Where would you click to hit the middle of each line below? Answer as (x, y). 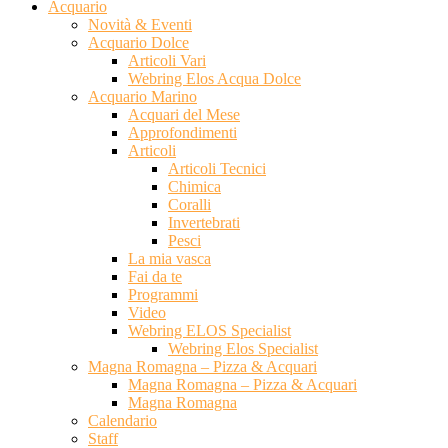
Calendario (122, 420)
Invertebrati (204, 222)
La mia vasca (169, 258)
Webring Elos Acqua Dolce (214, 78)
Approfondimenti (182, 132)
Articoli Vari (167, 60)
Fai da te (155, 276)
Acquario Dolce (138, 42)
